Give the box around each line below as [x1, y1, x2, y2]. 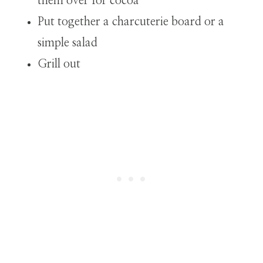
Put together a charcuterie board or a [38, 15, 224, 28]
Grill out [38, 58, 80, 70]
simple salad [38, 36, 97, 49]
